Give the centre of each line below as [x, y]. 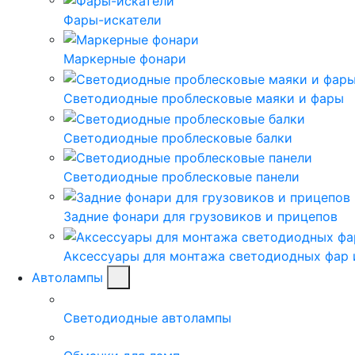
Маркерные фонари [125, 59]
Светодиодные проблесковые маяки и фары [204, 99]
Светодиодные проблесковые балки [178, 137]
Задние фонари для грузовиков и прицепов [200, 216]
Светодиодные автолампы [147, 317]
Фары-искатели [113, 19]
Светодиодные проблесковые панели [181, 177]
